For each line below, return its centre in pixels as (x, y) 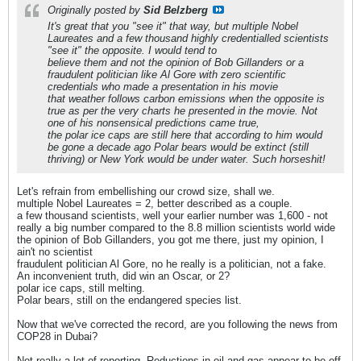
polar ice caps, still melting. (81, 288)
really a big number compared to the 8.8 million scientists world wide (176, 227)
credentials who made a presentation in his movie (163, 86)
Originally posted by (95, 10)
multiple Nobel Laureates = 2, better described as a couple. (155, 203)
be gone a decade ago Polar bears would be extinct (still (178, 147)
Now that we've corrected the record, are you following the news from (177, 324)
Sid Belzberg (176, 10)
